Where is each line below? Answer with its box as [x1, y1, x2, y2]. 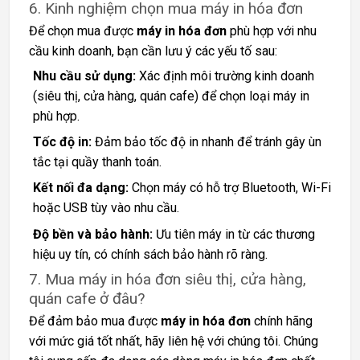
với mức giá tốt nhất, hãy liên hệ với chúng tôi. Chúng [29, 333, 318, 349]
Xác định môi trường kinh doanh [135, 67, 314, 84]
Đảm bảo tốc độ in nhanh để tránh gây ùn [91, 133, 321, 149]
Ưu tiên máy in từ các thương [152, 226, 315, 242]
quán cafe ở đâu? [29, 288, 145, 308]
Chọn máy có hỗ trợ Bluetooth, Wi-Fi [128, 180, 331, 196]
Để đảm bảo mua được [29, 313, 161, 329]
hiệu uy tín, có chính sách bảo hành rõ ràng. [32, 246, 268, 262]
